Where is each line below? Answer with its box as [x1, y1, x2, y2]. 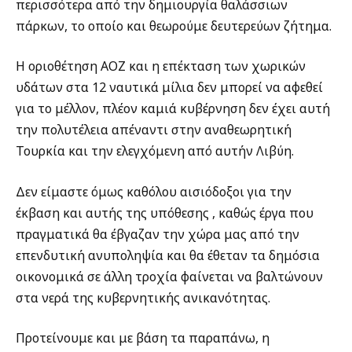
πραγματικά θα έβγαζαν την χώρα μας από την [16, 225, 299, 243]
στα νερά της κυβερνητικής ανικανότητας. [16, 288, 270, 306]
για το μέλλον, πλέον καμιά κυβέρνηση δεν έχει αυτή [16, 100, 330, 118]
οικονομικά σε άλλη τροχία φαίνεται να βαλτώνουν [16, 267, 323, 285]
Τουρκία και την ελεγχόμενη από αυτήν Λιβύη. [16, 142, 297, 160]
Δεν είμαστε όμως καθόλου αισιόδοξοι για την [16, 182, 291, 200]
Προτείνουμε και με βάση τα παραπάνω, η [16, 329, 269, 347]
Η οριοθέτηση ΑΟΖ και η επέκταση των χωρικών [16, 57, 306, 75]
